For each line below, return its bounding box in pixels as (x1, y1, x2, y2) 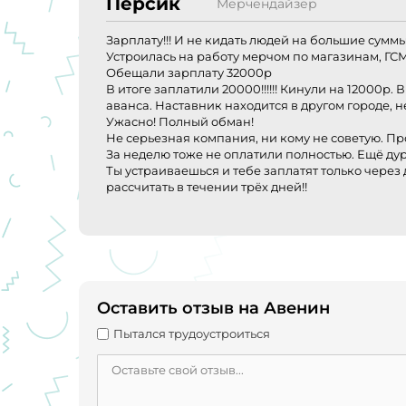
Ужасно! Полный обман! (106, 114, 254, 130)
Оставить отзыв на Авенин (97, 298, 330, 319)
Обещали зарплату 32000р (106, 65, 272, 81)
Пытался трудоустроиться (113, 326, 270, 342)
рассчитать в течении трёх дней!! (106, 179, 307, 195)
